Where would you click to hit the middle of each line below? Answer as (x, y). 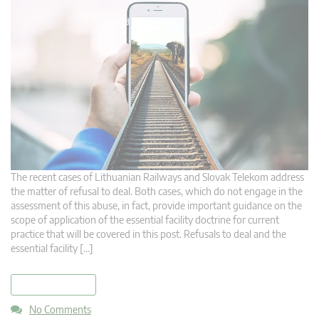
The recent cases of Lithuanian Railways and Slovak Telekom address (157, 177)
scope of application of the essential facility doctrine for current (145, 220)
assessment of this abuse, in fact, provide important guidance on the (156, 206)
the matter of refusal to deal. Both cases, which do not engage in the (157, 192)
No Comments (60, 310)
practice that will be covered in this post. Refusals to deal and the (148, 234)
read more (53, 285)
